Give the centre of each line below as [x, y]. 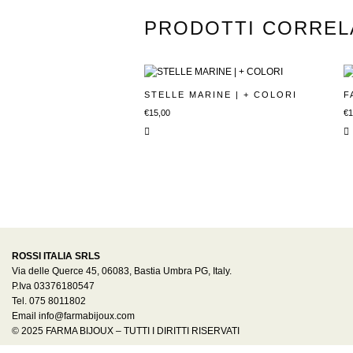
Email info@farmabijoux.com [73, 316]
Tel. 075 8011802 [49, 301]
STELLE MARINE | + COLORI [221, 95]
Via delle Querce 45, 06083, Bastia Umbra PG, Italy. [122, 271]
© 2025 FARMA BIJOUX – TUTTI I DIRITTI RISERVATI [126, 331]
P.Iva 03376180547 [53, 286]
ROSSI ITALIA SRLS [56, 256]
